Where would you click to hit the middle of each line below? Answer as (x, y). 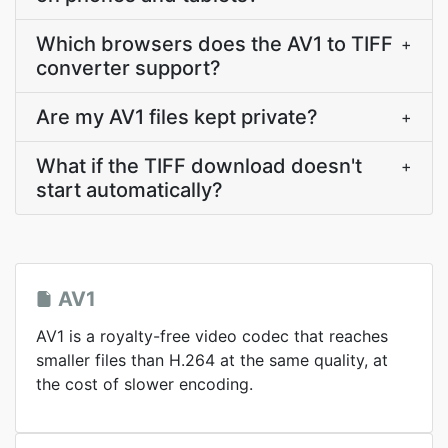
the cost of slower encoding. (144, 384)
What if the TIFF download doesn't (199, 166)
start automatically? (129, 190)
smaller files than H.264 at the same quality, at (212, 360)
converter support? (128, 68)
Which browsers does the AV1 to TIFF (214, 44)
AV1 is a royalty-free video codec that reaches (212, 336)
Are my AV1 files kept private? (177, 117)
